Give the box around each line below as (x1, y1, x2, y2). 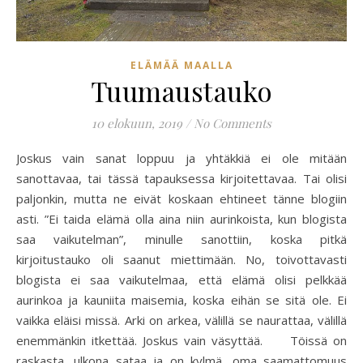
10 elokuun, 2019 (92, 115, 182, 132)
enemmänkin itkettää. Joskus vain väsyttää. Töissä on (16, 332, 347, 349)
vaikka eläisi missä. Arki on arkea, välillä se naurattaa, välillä (16, 312, 347, 329)
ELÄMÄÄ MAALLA (130, 58, 233, 73)
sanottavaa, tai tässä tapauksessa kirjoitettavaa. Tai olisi (16, 170, 347, 187)
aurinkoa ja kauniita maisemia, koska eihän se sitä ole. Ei (16, 292, 347, 309)
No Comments (194, 115, 271, 132)
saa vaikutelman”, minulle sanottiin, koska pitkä (16, 231, 347, 248)
